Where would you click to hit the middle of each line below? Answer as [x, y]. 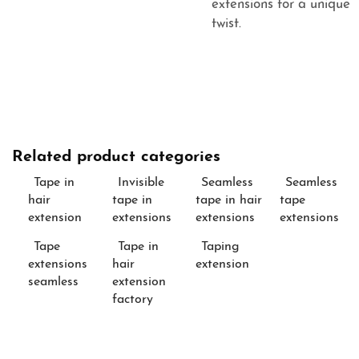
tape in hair [229, 201]
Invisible [141, 183]
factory [132, 300]
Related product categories [116, 157]
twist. [226, 24]
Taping [220, 247]
